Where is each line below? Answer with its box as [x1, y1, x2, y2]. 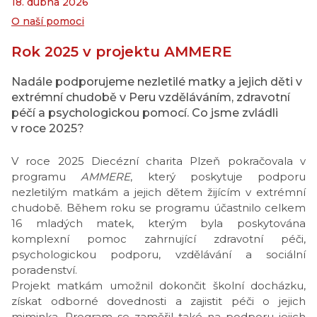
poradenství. [11, 263, 77, 277]
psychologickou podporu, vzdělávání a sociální [11, 248, 306, 261]
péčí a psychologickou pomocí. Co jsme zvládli [11, 106, 278, 120]
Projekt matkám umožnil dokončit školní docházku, [11, 279, 306, 292]
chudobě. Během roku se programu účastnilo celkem [11, 201, 306, 214]
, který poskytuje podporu [130, 170, 306, 183]
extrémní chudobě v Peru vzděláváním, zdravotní [11, 91, 290, 104]
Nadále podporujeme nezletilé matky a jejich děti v [11, 75, 302, 88]
